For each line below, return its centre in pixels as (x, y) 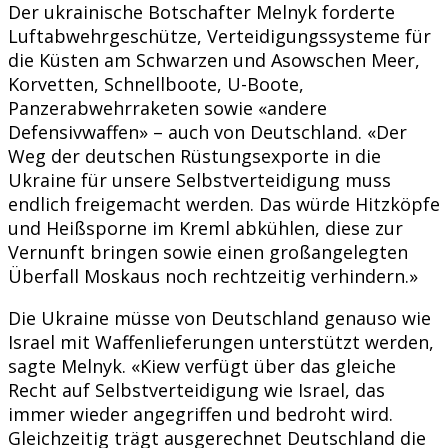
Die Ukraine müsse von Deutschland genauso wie (219, 317)
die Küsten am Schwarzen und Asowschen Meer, (214, 59)
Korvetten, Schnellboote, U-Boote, (156, 83)
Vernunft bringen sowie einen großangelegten (208, 251)
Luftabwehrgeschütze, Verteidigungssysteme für (219, 35)
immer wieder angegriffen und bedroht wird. (200, 413)
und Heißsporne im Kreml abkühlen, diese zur (205, 227)
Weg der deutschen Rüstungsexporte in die (194, 155)
